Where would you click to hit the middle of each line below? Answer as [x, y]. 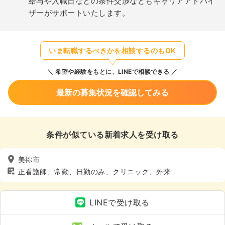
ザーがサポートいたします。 [79, 13]
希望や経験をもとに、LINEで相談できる [111, 72]
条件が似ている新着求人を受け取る [113, 135]
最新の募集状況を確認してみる [113, 92]
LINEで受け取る [120, 202]
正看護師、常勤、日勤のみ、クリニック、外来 [95, 171]
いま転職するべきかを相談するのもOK [113, 50]
